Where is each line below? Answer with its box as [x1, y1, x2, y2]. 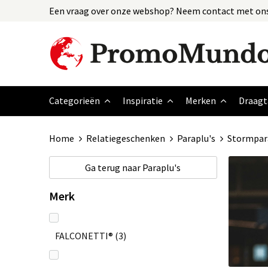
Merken [185, 95, 216, 106]
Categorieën [49, 95, 100, 106]
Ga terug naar [85, 162, 142, 173]
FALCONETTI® [54, 230, 113, 242]
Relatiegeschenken [86, 132, 165, 144]
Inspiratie [123, 95, 163, 106]
